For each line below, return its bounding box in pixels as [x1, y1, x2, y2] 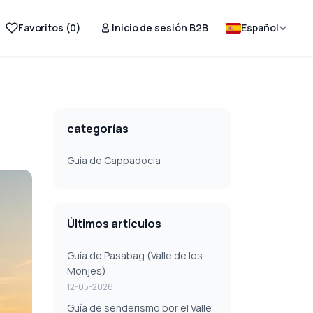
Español [241, 21, 279, 34]
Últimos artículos [67, 216, 161, 231]
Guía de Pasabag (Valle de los [67, 249, 203, 262]
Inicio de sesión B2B [111, 21, 208, 34]
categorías [67, 121, 129, 136]
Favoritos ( [17, 21, 70, 34]
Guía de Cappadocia [67, 154, 161, 167]
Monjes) [67, 264, 106, 277]
